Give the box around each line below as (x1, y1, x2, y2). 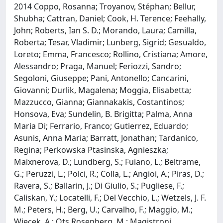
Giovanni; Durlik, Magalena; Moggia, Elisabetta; (14, 84, 191, 96)
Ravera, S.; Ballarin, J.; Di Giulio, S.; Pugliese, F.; (14, 180, 184, 191)
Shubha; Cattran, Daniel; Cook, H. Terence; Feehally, (14, 12, 206, 24)
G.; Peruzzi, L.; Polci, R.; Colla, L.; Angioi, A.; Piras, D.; (14, 168, 204, 179)
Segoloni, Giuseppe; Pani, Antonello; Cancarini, (14, 72, 189, 84)
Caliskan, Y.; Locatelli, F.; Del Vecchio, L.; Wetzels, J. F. (14, 192, 206, 203)
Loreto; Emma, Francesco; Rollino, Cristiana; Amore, (14, 48, 208, 60)
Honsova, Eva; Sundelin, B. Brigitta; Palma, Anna (14, 108, 193, 119)
